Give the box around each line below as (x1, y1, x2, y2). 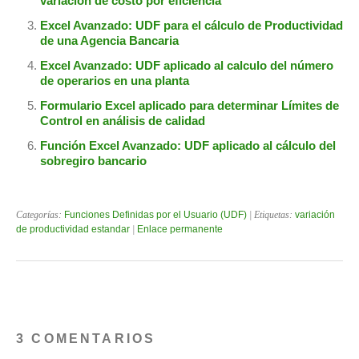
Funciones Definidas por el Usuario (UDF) (64, 209, 247, 221)
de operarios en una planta (40, 74, 189, 88)
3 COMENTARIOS (16, 332, 156, 346)
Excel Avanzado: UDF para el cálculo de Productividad (40, 18, 343, 33)
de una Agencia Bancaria (40, 34, 179, 48)
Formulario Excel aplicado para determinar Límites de (40, 99, 339, 113)
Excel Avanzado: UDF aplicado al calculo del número (40, 58, 333, 73)
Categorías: (16, 209, 64, 221)
